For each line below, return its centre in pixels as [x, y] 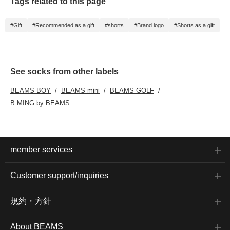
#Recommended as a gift [63, 25]
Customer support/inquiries [59, 176]
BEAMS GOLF [132, 91]
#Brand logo [149, 25]
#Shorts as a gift [194, 25]
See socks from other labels [64, 72]
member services [41, 150]
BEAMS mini [80, 91]
